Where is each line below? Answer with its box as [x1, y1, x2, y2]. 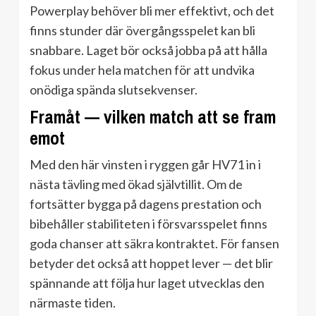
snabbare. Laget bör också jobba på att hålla [30, 42, 267, 59]
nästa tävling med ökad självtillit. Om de [30, 176, 243, 193]
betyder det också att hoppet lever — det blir [30, 255, 273, 272]
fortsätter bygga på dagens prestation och [30, 196, 262, 212]
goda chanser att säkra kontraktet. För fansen [30, 236, 279, 252]
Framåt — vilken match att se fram [30, 105, 276, 130]
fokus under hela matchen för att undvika [30, 62, 255, 78]
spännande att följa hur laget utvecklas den [30, 275, 265, 291]
